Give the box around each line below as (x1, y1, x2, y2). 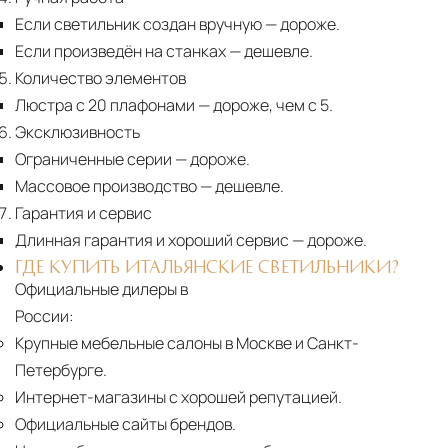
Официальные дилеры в (15, 278, 188, 301)
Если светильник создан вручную (15, 13, 262, 36)
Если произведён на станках (15, 40, 226, 63)
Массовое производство (15, 175, 197, 198)
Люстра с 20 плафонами (15, 94, 195, 117)
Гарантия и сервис (15, 202, 152, 225)
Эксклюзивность (15, 121, 140, 144)
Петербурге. (15, 359, 107, 382)
